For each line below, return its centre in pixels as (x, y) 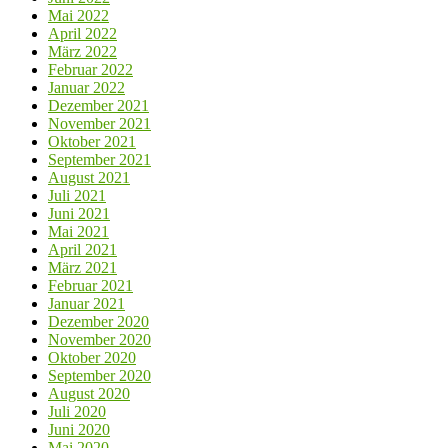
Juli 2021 (77, 195)
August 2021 (89, 177)
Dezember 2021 (98, 105)
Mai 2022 (78, 15)
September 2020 (99, 375)
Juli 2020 (77, 411)
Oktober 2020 (92, 357)
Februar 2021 (90, 285)
